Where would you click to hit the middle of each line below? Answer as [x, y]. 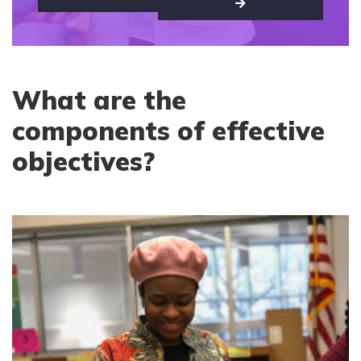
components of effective [168, 131]
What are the [99, 100]
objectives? [83, 162]
